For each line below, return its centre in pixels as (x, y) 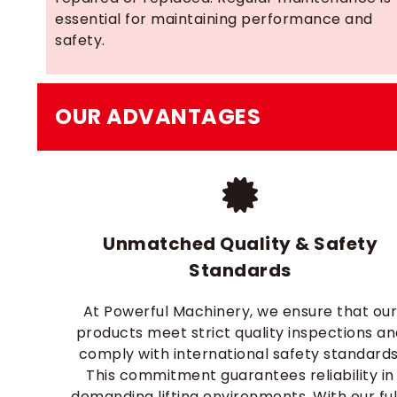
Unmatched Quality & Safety (240, 244)
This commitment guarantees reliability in (240, 375)
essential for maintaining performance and (214, 19)
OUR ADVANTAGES (158, 117)
